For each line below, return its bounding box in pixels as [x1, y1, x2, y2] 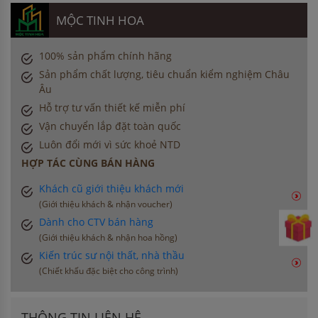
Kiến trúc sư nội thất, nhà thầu [39, 248, 185, 262]
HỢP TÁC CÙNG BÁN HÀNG [21, 155, 155, 170]
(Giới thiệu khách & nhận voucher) [39, 197, 172, 210]
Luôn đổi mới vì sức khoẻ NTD [39, 137, 180, 151]
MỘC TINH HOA [56, 11, 144, 28]
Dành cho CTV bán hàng [39, 214, 153, 229]
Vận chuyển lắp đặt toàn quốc [39, 119, 181, 133]
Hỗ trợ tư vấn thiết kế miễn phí [39, 100, 185, 114]
